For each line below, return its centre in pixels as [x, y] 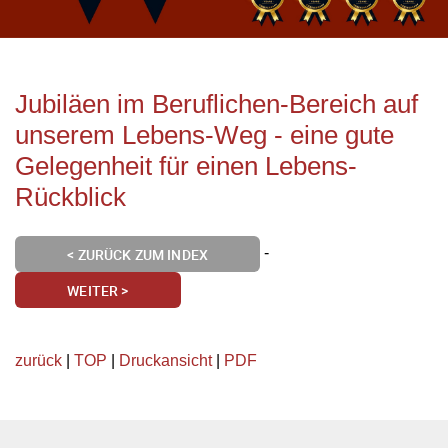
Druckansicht [165, 360]
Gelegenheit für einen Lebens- [186, 166]
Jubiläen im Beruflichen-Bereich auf [216, 104]
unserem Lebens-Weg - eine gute [204, 135]
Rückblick [70, 197]
